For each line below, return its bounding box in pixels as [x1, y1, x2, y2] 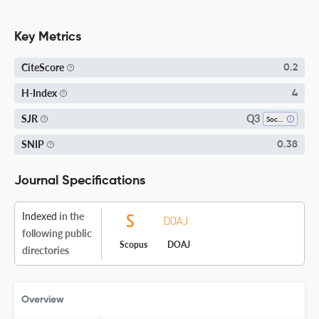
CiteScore [21, 61, 64, 73]
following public [22, 226, 92, 239]
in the [57, 209, 84, 222]
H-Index [21, 87, 57, 99]
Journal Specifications [14, 174, 145, 187]
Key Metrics [14, 30, 81, 43]
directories [22, 244, 69, 256]
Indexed [22, 209, 57, 222]
